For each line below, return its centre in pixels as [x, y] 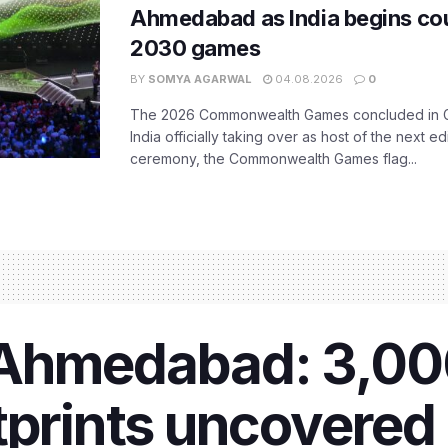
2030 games [195, 47]
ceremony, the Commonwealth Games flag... [273, 158]
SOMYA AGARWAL [200, 78]
